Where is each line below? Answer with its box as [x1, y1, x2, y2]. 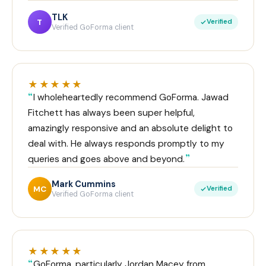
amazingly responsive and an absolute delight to [28, 122, 233, 135]
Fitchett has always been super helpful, [28, 107, 195, 119]
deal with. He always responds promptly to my [28, 138, 224, 150]
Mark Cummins [52, 178, 116, 189]
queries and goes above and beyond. [28, 153, 185, 166]
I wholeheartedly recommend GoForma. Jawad [33, 91, 229, 104]
